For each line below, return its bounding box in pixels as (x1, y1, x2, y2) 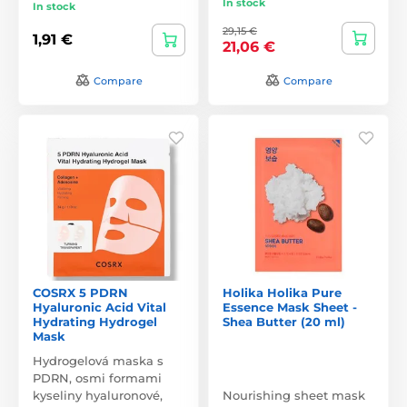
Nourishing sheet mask (223, 387, 365, 402)
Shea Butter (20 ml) (223, 313, 345, 329)
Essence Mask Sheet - (223, 299, 357, 314)
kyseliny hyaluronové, (33, 387, 163, 402)
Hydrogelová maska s (33, 352, 164, 368)
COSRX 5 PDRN (33, 284, 128, 300)
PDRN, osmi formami (33, 370, 162, 385)
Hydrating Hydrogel (33, 313, 157, 329)
